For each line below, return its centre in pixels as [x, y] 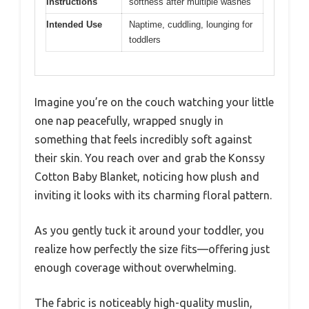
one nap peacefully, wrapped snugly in [129, 121]
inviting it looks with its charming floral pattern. [153, 196]
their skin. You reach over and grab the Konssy [150, 158]
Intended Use [74, 24]
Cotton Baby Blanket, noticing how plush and [147, 177]
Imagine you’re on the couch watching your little [154, 102]
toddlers [145, 39]
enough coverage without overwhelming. [135, 268]
